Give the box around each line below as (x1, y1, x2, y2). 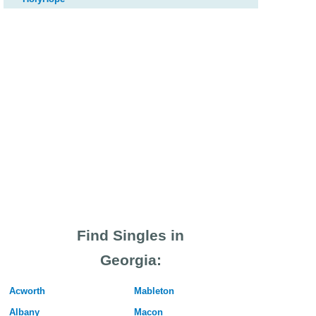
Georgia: (99, 252, 162, 269)
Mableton (133, 286, 174, 297)
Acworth (8, 286, 45, 297)
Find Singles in (77, 227, 184, 244)
